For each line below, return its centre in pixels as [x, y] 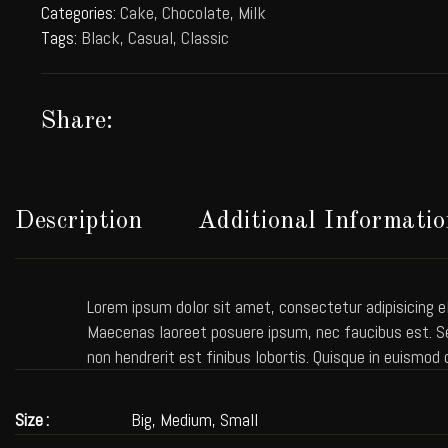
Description [79, 221]
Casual [150, 37]
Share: [77, 121]
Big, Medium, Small [194, 419]
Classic [205, 37]
